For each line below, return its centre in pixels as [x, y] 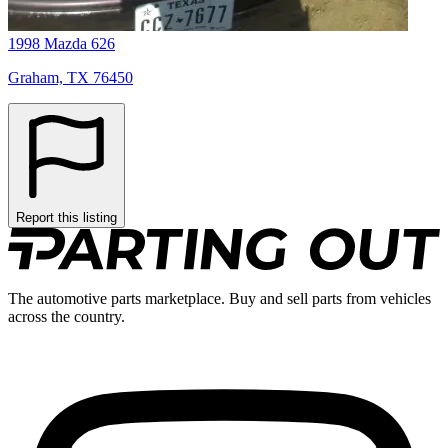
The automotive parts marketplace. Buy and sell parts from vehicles [219, 299]
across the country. [66, 317]
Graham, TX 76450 [70, 78]
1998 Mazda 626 [61, 44]
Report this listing [66, 218]
